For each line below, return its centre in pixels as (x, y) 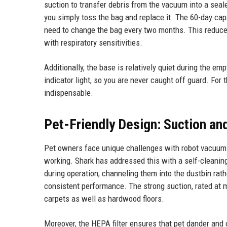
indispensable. (69, 92)
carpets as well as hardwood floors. (104, 198)
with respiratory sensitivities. (93, 42)
